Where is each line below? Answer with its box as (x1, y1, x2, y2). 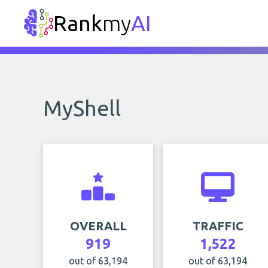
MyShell (43, 96, 121, 120)
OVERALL (69, 219, 127, 233)
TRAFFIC (192, 219, 243, 233)
